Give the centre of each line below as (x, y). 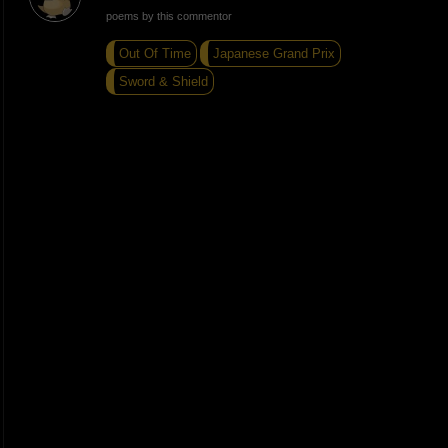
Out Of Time (154, 53)
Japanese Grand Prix (273, 53)
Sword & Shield (163, 81)
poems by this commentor (168, 15)
